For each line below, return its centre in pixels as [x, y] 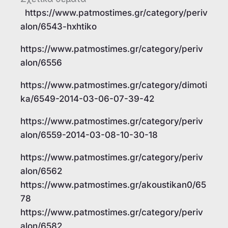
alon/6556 [41, 63]
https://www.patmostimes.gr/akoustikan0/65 [113, 185]
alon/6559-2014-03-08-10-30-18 [89, 135]
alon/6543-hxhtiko [59, 27]
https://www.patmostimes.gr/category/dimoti [114, 85]
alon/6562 [41, 171]
